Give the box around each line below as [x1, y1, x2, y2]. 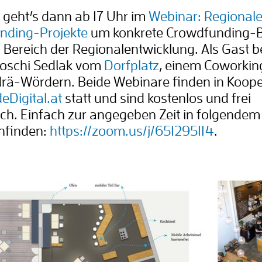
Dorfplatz [104, 58, 159, 73]
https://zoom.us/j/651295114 [50, 124, 214, 139]
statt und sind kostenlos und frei [62, 91, 251, 106]
